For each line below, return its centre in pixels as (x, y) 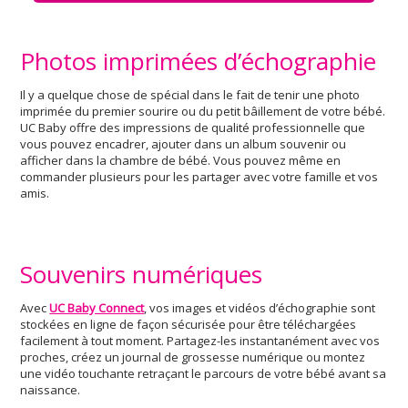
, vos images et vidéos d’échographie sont (260, 308)
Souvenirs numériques (142, 274)
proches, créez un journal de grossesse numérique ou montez (193, 357)
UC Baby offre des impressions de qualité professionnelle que (193, 127)
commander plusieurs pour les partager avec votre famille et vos (199, 177)
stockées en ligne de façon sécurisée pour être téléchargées (189, 324)
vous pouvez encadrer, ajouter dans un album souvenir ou (184, 144)
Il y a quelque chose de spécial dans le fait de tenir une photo (190, 95)
